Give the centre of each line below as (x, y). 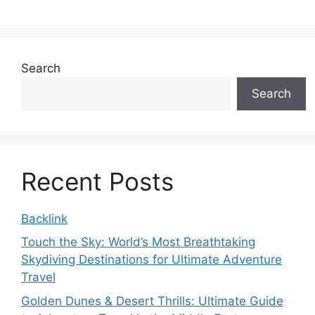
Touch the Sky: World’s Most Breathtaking (138, 242)
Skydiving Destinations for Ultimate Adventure (152, 259)
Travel (38, 277)
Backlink (44, 218)
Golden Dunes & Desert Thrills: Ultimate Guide (152, 301)
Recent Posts (97, 181)
